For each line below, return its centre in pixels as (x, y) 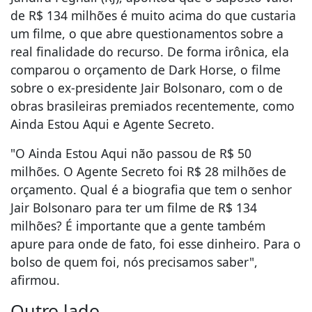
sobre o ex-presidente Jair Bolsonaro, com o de (147, 88)
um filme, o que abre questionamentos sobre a (147, 34)
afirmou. (35, 280)
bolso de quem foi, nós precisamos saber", (134, 262)
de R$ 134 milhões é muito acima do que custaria (153, 16)
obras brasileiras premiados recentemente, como (153, 106)
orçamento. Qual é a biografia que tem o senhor (151, 190)
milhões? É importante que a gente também (138, 226)
